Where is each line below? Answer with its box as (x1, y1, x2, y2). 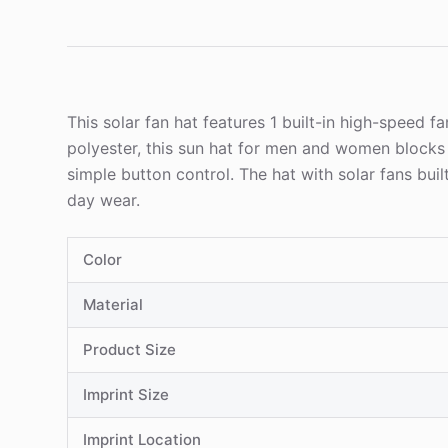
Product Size (83, 339, 177, 359)
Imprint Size (83, 384, 170, 404)
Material (83, 294, 144, 314)
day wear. (67, 189, 141, 210)
